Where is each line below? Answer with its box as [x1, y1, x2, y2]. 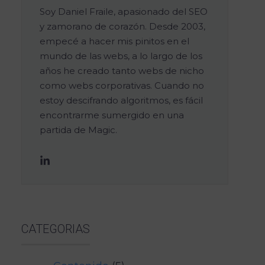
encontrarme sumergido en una [40, 109, 184, 121]
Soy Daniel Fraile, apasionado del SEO [40, 5, 208, 17]
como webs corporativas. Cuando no [40, 79, 204, 91]
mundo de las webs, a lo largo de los [40, 50, 202, 62]
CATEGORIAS [21, 221, 90, 236]
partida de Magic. [40, 124, 117, 135]
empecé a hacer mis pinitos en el [40, 35, 189, 47]
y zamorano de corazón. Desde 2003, [40, 20, 205, 32]
